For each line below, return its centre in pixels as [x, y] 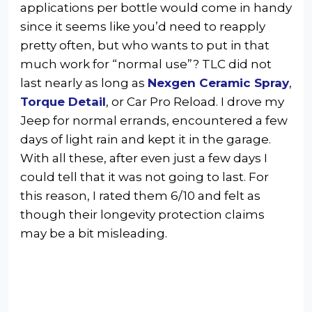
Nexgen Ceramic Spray [218, 83]
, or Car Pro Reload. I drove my [195, 101]
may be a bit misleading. [94, 233]
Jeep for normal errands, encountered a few [154, 120]
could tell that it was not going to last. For [145, 177]
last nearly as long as [84, 83]
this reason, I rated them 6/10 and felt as [140, 195]
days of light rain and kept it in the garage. [146, 139]
